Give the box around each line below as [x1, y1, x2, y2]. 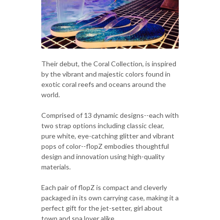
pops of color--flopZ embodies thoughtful [41, 141, 169, 150]
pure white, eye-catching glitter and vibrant [41, 131, 174, 140]
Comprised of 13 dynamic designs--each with [41, 110, 179, 119]
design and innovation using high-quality [41, 152, 165, 161]
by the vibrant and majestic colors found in [41, 69, 170, 78]
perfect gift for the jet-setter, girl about [41, 203, 163, 212]
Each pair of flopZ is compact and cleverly [41, 183, 167, 192]
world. [41, 90, 60, 99]
